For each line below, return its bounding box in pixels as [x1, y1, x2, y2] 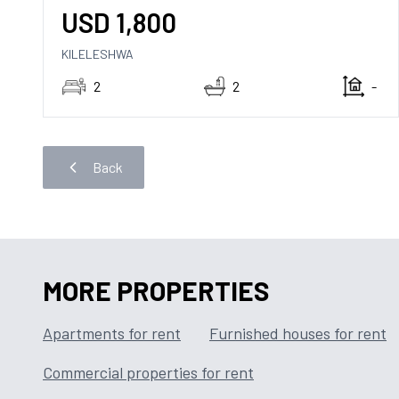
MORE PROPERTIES [43, 274, 270, 306]
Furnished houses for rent [209, 323, 387, 343]
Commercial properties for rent [43, 362, 254, 382]
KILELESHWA [61, 46, 134, 61]
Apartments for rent [43, 323, 181, 343]
